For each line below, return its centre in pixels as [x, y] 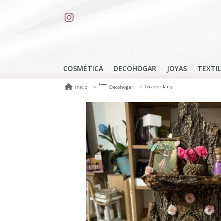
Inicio [81, 87]
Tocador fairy [159, 87]
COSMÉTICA [83, 68]
